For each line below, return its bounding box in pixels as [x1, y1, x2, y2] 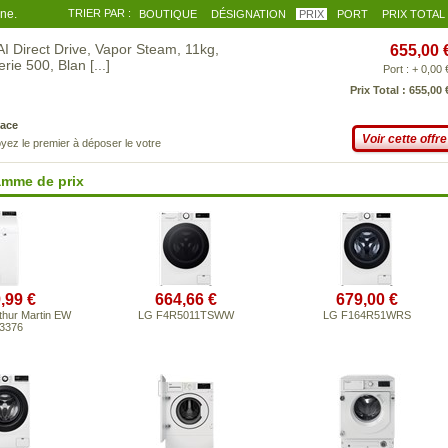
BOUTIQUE [139, 8, 197, 20]
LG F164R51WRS [322, 309, 411, 321]
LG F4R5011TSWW [137, 309, 234, 321]
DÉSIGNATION [211, 8, 286, 20]
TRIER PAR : [68, 7, 131, 19]
